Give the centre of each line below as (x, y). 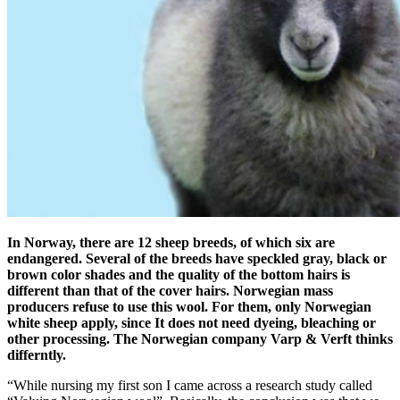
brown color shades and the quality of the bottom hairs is (179, 274)
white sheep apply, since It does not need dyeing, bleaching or (192, 322)
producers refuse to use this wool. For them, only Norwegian (189, 306)
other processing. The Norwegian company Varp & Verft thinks (200, 338)
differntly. (37, 354)
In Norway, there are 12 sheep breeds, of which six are (171, 242)
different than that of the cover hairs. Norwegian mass (170, 290)
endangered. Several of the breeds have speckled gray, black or (197, 258)
